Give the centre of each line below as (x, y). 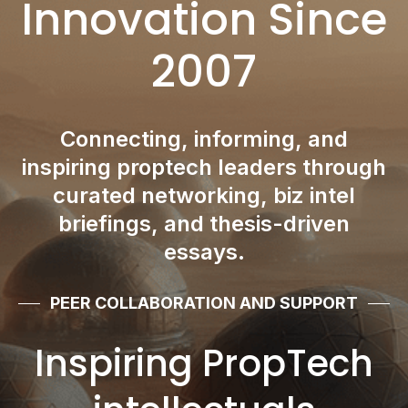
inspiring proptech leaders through (204, 167)
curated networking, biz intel (204, 195)
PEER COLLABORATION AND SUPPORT (204, 303)
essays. (204, 252)
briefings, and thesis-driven (204, 224)
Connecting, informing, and (204, 139)
